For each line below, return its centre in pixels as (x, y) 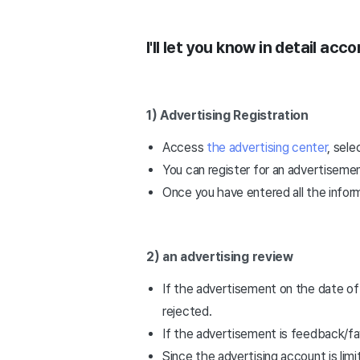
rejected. (187, 311)
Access (183, 147)
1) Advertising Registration (227, 115)
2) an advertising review (220, 257)
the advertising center (266, 147)
